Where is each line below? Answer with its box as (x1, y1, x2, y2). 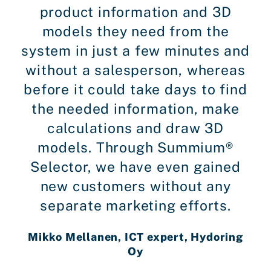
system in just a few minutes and (21, 42, 250, 59)
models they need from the (42, 23, 229, 40)
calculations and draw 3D (47, 120, 224, 137)
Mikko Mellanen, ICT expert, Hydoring (28, 230, 243, 244)
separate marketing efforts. (40, 197, 231, 214)
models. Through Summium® (38, 139, 233, 156)
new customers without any (40, 178, 231, 195)
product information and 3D (39, 4, 232, 21)
